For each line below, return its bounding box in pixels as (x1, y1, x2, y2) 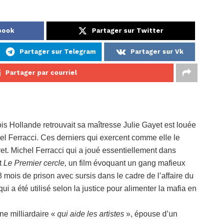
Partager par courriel (5, 69, 77, 77)
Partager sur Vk (130, 48, 183, 56)
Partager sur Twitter (91, 27, 163, 35)
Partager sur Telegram (20, 48, 96, 56)
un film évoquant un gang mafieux (68, 159, 185, 168)
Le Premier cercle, (3, 159, 68, 168)
